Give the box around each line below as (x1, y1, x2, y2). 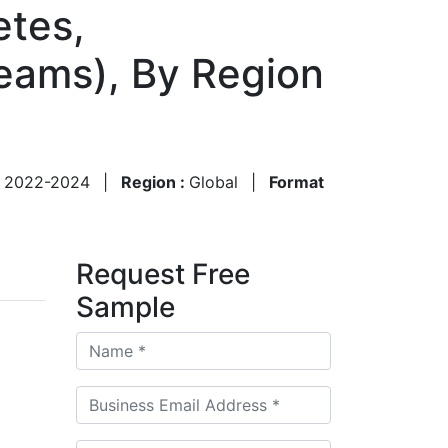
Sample (76, 289, 175, 324)
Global (189, 171, 238, 192)
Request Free (76, 256, 250, 291)
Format (269, 171, 324, 192)
